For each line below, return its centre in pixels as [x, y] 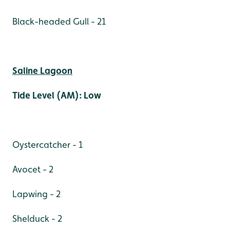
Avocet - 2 [33, 169]
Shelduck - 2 [37, 218]
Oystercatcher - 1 [47, 144]
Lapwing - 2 [36, 194]
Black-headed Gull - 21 [59, 21]
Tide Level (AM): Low [57, 95]
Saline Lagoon [42, 70]
